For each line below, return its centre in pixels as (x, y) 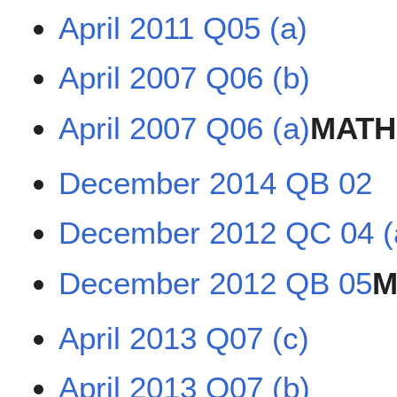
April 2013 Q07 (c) (184, 338)
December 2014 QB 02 (216, 183)
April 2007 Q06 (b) (185, 78)
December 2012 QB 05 (216, 283)
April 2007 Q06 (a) (185, 128)
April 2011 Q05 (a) (183, 27)
